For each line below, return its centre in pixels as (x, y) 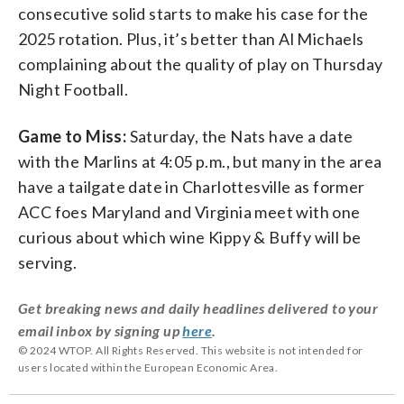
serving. (48, 262)
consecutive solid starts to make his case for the (193, 13)
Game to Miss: (73, 136)
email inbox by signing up (101, 330)
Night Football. (73, 89)
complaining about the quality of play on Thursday (201, 64)
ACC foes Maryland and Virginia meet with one (189, 211)
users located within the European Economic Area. (148, 367)
